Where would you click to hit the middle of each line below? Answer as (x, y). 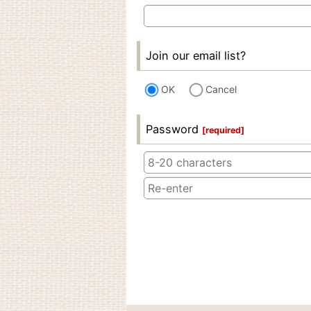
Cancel (221, 90)
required (223, 131)
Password (172, 129)
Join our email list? (196, 56)
